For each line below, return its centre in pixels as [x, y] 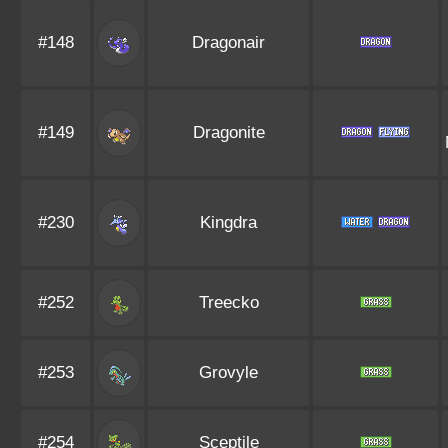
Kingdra [228, 222]
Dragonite [228, 132]
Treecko [228, 302]
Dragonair [228, 42]
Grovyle [228, 372]
